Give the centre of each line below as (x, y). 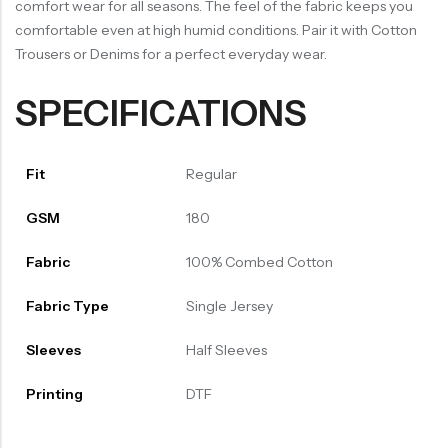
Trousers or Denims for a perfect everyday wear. (171, 54)
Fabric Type (67, 306)
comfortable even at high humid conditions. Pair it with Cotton (216, 30)
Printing (54, 394)
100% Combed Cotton (259, 262)
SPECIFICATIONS (161, 113)
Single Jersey (229, 306)
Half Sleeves (226, 350)
